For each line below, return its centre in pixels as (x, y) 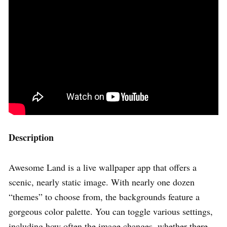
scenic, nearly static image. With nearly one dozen (102, 182)
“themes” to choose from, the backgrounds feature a (104, 196)
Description (31, 137)
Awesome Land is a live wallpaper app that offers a (103, 167)
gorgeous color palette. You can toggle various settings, (111, 211)
